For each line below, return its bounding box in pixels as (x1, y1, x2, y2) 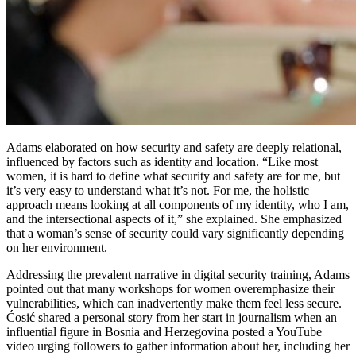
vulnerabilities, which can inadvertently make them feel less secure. (6, 296, 342, 310)
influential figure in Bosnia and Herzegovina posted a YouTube (6, 324, 322, 339)
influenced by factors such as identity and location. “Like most (6, 154, 318, 168)
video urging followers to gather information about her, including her (6, 339, 350, 353)
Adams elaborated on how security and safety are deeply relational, (6, 140, 342, 154)
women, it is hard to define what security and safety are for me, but (6, 168, 340, 183)
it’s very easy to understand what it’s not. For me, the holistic (6, 183, 309, 197)
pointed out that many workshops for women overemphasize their (6, 281, 335, 296)
